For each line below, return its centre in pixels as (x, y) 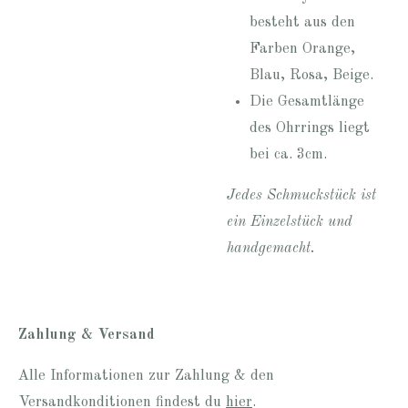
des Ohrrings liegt (309, 128)
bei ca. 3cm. (288, 154)
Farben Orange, (302, 49)
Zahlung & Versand (87, 335)
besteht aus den (302, 22)
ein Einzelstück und (290, 223)
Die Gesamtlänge (306, 102)
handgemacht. (271, 249)
